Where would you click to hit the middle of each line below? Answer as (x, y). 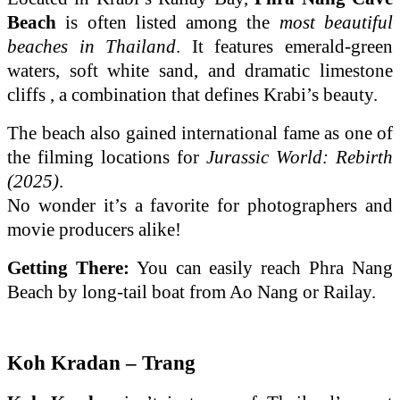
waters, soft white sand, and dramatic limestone (200, 70)
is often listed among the (168, 22)
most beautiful (336, 22)
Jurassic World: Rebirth (300, 157)
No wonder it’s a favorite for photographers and (200, 205)
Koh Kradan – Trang (101, 362)
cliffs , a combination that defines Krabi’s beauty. (192, 94)
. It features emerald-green (285, 46)
